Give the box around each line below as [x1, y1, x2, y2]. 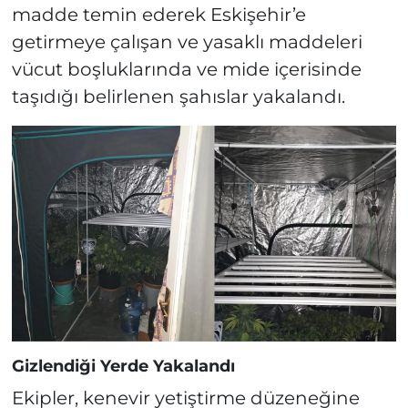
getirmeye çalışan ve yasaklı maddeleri [11, 30, 362, 53]
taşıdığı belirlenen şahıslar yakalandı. [11, 85, 345, 107]
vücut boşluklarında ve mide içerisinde [11, 57, 362, 80]
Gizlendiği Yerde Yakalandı [11, 356, 235, 377]
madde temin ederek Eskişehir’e [11, 3, 306, 25]
